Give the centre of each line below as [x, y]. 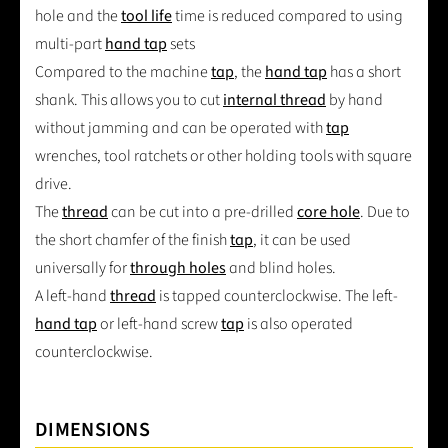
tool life [146, 16]
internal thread [274, 100]
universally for [82, 268]
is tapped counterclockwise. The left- [277, 296]
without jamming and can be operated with [180, 128]
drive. [53, 184]
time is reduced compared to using [287, 16]
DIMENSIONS [92, 430]
